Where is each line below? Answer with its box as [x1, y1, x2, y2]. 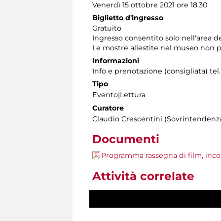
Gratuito [92, 24, 121, 33]
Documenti [92, 132, 159, 147]
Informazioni [92, 56, 139, 66]
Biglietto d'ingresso [92, 13, 163, 23]
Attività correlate [92, 169, 194, 184]
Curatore [92, 104, 124, 113]
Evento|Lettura [92, 90, 146, 100]
